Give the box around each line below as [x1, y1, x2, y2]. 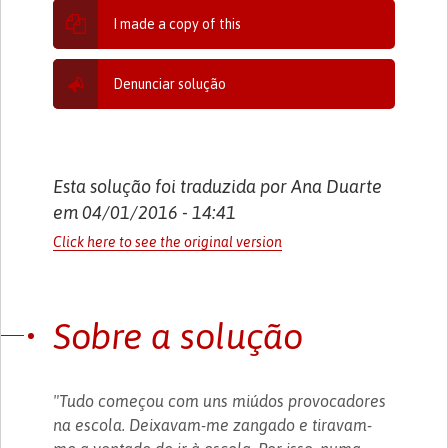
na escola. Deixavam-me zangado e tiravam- [53, 415, 373, 434]
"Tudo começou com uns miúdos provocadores [53, 391, 387, 410]
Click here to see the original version [53, 233, 283, 250]
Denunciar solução [113, 75, 227, 92]
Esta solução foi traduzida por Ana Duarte [53, 175, 383, 197]
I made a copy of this [113, 15, 242, 32]
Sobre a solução [53, 314, 304, 357]
